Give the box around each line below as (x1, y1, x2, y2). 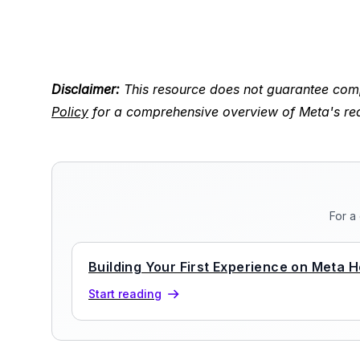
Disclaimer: (51, 81, 120, 97)
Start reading (88, 287, 162, 301)
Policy (51, 104, 88, 120)
